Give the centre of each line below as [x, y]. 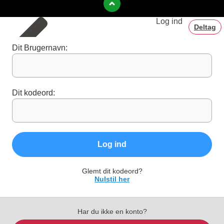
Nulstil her [112, 179]
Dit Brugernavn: [40, 48]
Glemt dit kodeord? [112, 171]
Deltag [205, 27]
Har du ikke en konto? [112, 212]
